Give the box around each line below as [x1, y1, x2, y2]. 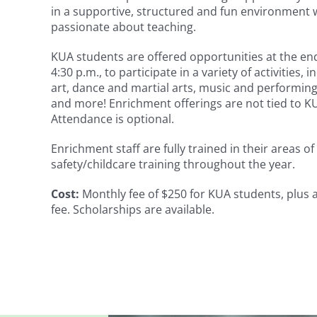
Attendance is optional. [50, 111, 174, 127]
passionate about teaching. [50, 19, 196, 35]
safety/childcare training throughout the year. [50, 156, 295, 172]
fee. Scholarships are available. [50, 202, 214, 217]
